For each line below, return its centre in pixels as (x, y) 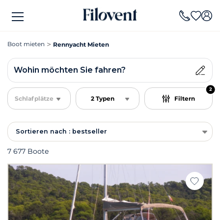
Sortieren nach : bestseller (61, 131)
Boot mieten (26, 44)
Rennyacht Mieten (81, 44)
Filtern (184, 98)
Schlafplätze (34, 98)
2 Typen (103, 98)
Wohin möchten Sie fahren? (70, 70)
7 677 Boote (28, 151)
